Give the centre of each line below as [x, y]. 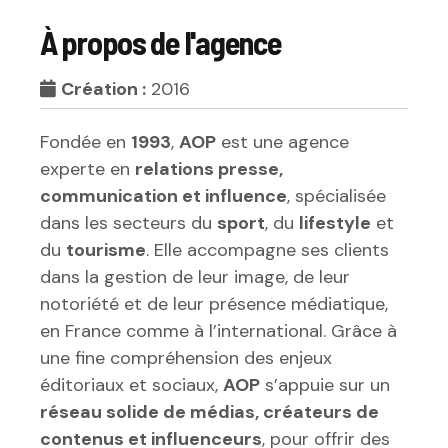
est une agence [282, 142]
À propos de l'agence [161, 42]
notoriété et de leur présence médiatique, [214, 304]
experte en [87, 169]
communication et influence [163, 196]
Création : [103, 89]
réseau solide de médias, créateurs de [209, 412]
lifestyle [335, 223]
